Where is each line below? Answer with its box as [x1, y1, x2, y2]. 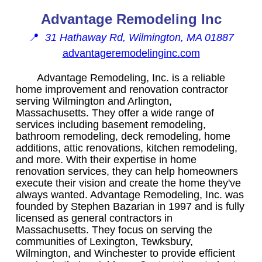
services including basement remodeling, [16, 118, 206, 130]
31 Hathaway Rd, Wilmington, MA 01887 [44, 31, 234, 43]
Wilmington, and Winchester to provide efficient [16, 247, 235, 259]
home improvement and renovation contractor [16, 83, 228, 95]
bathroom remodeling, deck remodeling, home [16, 130, 230, 142]
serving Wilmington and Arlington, [16, 95, 172, 107]
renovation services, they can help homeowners [16, 165, 238, 177]
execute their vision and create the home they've [16, 177, 241, 189]
